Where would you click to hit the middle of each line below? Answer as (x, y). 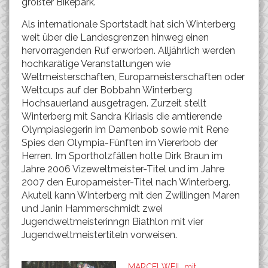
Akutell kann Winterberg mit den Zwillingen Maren (131, 195)
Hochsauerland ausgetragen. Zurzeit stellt (114, 103)
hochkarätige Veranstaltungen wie (96, 64)
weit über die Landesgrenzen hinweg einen (115, 37)
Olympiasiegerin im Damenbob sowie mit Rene (125, 130)
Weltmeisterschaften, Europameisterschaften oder (133, 77)
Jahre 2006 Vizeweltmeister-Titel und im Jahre (123, 169)
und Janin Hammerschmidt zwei (92, 208)
